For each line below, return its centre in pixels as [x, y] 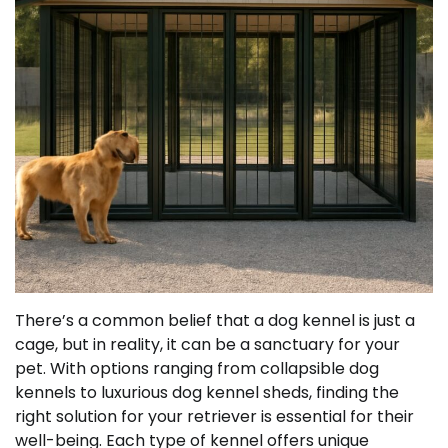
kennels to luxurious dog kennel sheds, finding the [207, 392]
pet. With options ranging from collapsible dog [197, 368]
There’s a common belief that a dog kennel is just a [215, 320]
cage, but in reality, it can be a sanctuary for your [207, 344]
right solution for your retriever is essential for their [214, 416]
